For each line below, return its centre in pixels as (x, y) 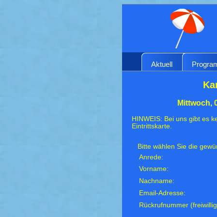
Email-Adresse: (163, 193)
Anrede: (151, 157)
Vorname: (154, 169)
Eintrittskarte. (152, 126)
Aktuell (162, 64)
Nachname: (157, 181)
